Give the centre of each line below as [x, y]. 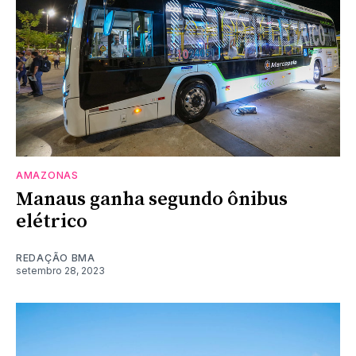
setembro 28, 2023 [60, 270]
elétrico [52, 221]
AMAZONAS [47, 175]
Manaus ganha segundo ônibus [152, 199]
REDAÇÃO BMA [56, 257]
